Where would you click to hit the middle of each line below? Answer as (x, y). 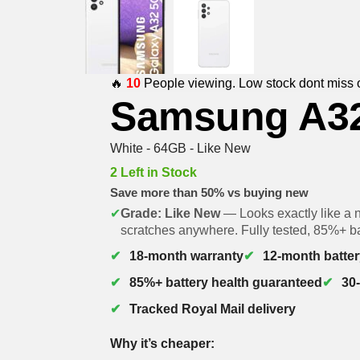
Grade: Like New (171, 213)
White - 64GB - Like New (181, 148)
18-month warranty (187, 256)
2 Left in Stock (154, 172)
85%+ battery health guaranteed (226, 282)
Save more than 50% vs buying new (210, 193)
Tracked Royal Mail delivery (213, 309)
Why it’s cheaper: (163, 343)
